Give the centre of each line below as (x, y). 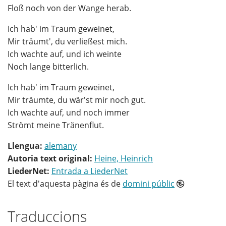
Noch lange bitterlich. (48, 67)
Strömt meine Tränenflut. (56, 125)
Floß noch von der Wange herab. (69, 8)
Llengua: (26, 146)
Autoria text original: (51, 159)
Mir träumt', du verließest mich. (67, 42)
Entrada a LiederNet (90, 171)
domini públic (149, 184)
